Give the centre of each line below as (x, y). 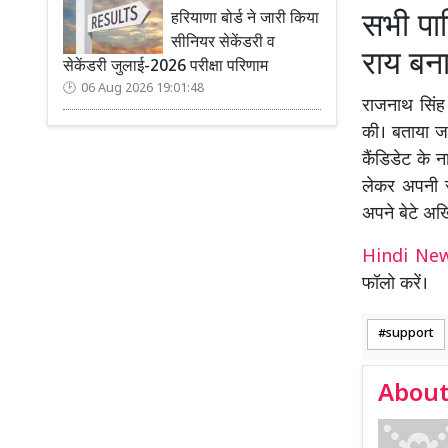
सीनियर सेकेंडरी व (223, 43)
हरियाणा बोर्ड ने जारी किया (245, 19)
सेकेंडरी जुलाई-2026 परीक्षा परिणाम (165, 67)
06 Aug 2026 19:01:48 (142, 89)
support (410, 333)
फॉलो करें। (395, 284)
